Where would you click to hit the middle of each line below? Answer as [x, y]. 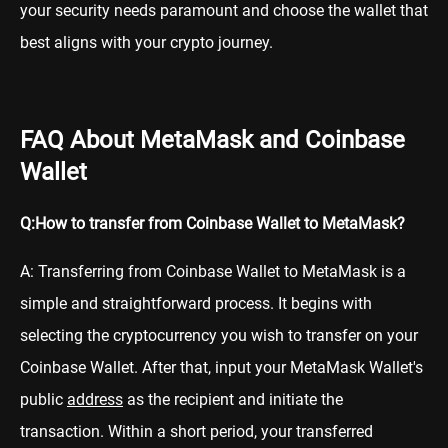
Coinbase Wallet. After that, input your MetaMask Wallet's [221, 368]
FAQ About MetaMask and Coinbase [212, 140]
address [95, 400]
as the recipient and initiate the [233, 400]
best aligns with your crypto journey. [146, 42]
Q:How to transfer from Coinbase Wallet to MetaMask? [212, 224]
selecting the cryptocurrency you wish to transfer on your [219, 336]
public [43, 400]
